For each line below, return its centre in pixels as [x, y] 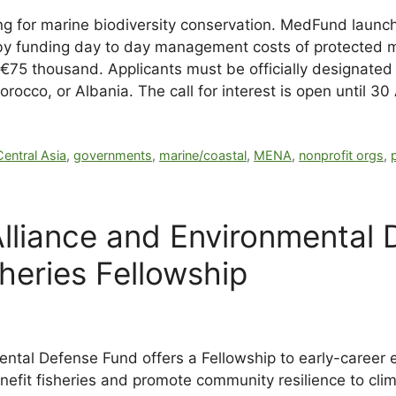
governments [113, 156]
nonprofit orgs [342, 156]
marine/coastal [203, 156]
